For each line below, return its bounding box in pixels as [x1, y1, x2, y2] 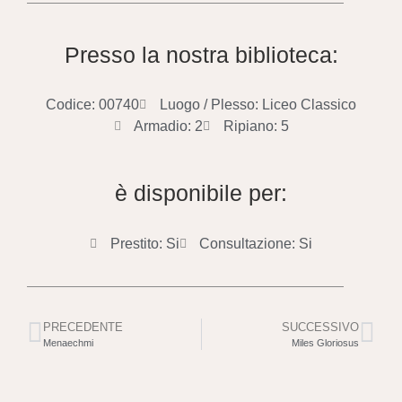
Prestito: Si [109, 235, 179, 251]
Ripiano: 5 [223, 118, 289, 135]
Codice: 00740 [46, 97, 140, 113]
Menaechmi [43, 336, 93, 348]
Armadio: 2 [134, 118, 203, 135]
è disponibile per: [115, 180, 287, 206]
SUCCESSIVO [282, 319, 359, 334]
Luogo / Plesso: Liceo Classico [159, 97, 356, 113]
